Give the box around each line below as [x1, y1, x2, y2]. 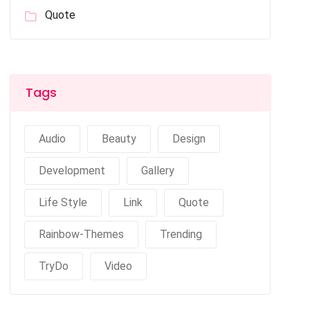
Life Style [39, 196, 88, 209]
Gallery [141, 164, 175, 177]
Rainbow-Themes [39, 228, 125, 241]
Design [172, 132, 206, 145]
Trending [160, 228, 203, 241]
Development [39, 164, 106, 177]
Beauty [102, 132, 137, 145]
